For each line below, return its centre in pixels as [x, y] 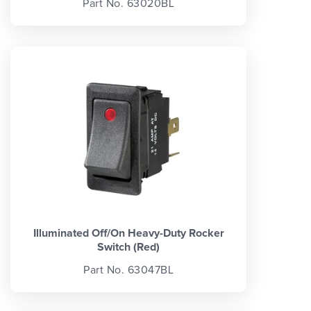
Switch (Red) [128, 247]
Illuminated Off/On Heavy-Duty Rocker [128, 234]
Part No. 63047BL [128, 270]
